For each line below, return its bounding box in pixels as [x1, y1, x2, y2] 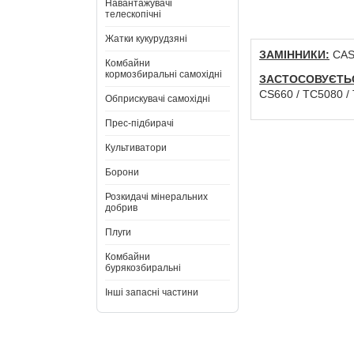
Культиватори [105, 142, 167, 153]
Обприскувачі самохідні [105, 93, 210, 104]
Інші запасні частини [105, 287, 198, 298]
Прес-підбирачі [105, 118, 174, 129]
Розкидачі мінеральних [105, 191, 208, 202]
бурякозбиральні [105, 262, 181, 273]
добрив [105, 202, 137, 213]
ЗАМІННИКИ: [259, 48, 330, 61]
